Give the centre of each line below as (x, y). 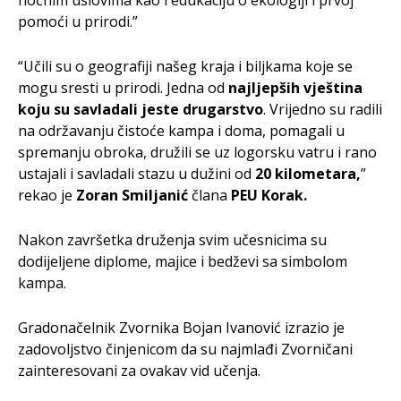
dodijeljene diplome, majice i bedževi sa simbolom (183, 261)
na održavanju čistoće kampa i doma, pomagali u (181, 130)
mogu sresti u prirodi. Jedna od (123, 87)
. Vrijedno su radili (323, 109)
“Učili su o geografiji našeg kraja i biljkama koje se (185, 66)
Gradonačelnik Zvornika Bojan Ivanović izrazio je (181, 327)
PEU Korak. (269, 195)
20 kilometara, (308, 173)
